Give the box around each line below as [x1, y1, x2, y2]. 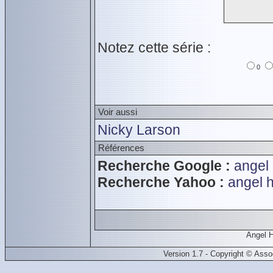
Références [98, 143, 144, 153]
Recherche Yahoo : [97, 174, 224, 190]
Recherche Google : [97, 158, 230, 174]
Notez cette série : [97, 40, 211, 55]
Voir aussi [98, 107, 137, 117]
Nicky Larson [97, 122, 180, 138]
